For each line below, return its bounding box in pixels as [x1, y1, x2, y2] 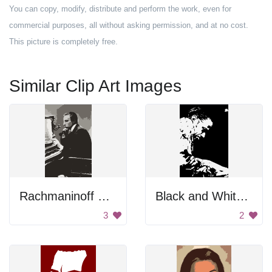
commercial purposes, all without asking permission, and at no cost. [9, 21, 248, 30]
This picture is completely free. [9, 37, 118, 46]
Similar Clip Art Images [9, 76, 182, 95]
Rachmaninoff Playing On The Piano [98, 189, 110, 203]
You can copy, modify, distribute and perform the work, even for [9, 4, 231, 13]
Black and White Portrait [236, 189, 248, 203]
